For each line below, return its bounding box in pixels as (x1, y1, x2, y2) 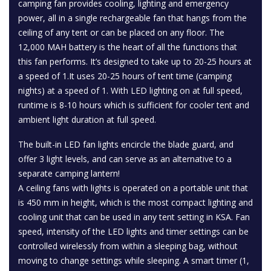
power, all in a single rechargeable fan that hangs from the (18, 12, 247, 24)
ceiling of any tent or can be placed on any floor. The (18, 27, 224, 38)
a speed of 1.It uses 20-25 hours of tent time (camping (18, 70, 232, 82)
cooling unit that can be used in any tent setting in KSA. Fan (18, 211, 250, 223)
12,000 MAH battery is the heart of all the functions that (18, 41, 237, 53)
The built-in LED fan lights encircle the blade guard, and (18, 139, 233, 150)
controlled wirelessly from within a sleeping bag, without (18, 240, 238, 252)
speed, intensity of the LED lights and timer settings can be (18, 226, 249, 237)
